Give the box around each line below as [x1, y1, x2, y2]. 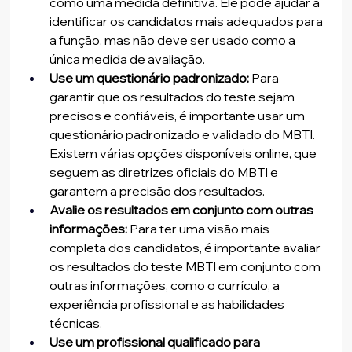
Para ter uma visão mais [127, 221, 273, 237]
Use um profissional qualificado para [49, 334, 263, 350]
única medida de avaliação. [49, 51, 206, 68]
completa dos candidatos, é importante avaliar [49, 240, 324, 256]
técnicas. [49, 315, 103, 332]
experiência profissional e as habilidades [49, 296, 288, 313]
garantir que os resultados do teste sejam [49, 89, 298, 105]
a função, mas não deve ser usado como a [49, 32, 299, 49]
